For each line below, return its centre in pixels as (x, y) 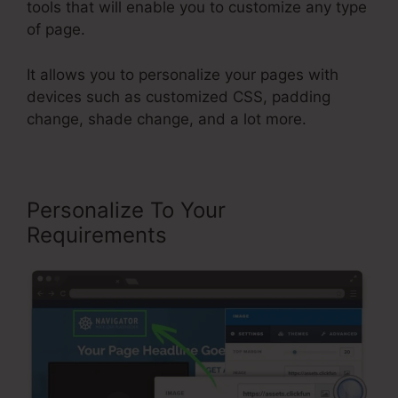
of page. (56, 30)
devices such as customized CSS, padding (179, 96)
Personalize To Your (126, 210)
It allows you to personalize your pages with (183, 74)
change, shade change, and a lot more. (167, 119)
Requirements (97, 235)
